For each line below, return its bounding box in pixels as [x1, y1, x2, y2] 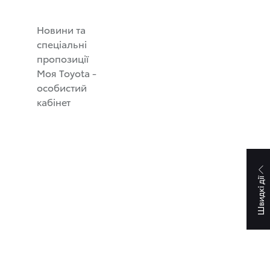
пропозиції [37, 51, 89, 65]
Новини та [37, 22, 86, 36]
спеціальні [37, 37, 87, 51]
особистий [37, 80, 87, 94]
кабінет [37, 95, 71, 108]
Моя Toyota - [37, 66, 96, 80]
